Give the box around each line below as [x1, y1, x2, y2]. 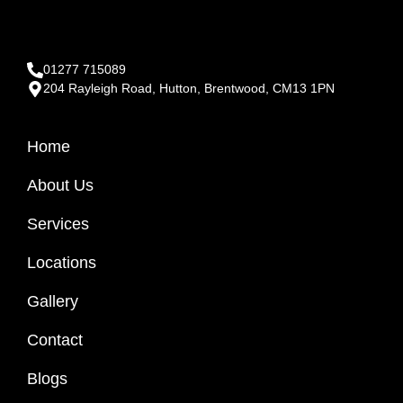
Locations [27, 254, 96, 272]
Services [27, 215, 89, 233]
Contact [27, 331, 83, 349]
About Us [27, 176, 94, 194]
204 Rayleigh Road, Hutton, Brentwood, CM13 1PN [43, 81, 335, 95]
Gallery [27, 292, 78, 310]
